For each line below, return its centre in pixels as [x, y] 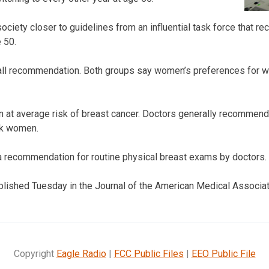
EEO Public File [223, 253]
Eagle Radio [81, 253]
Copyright [35, 253]
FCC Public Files [149, 253]
